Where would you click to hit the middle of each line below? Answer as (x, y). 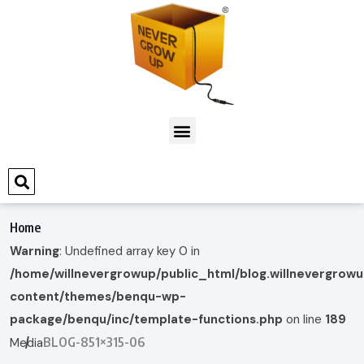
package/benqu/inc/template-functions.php (146, 320)
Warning (35, 251)
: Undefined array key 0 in (130, 251)
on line (304, 320)
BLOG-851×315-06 (94, 342)
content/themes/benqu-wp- (98, 297)
